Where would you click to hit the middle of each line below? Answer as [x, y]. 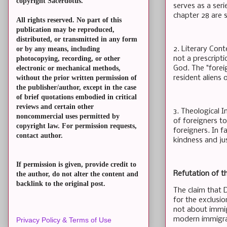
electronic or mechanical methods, [68, 68]
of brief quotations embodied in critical [77, 97]
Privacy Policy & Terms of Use [64, 220]
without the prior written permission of [77, 78]
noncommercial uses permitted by [68, 117]
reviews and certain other [55, 107]
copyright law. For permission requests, [77, 126]
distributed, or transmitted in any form [77, 40]
